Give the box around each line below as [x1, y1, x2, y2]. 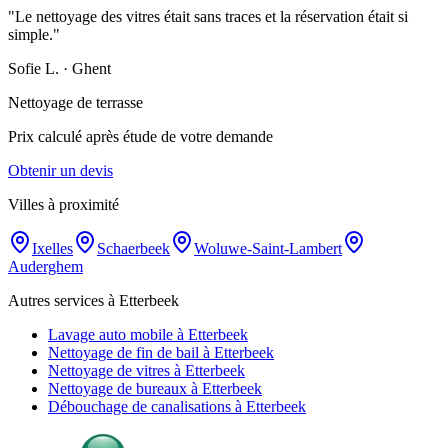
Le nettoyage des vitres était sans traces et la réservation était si [15, 8, 408, 26]
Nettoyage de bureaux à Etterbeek [48, 380, 262, 398]
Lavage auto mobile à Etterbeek [48, 326, 248, 344]
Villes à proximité [8, 196, 119, 214]
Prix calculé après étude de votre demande [8, 128, 273, 146]
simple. [8, 26, 53, 44]
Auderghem [8, 258, 83, 276]
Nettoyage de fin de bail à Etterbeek [48, 344, 274, 362]
